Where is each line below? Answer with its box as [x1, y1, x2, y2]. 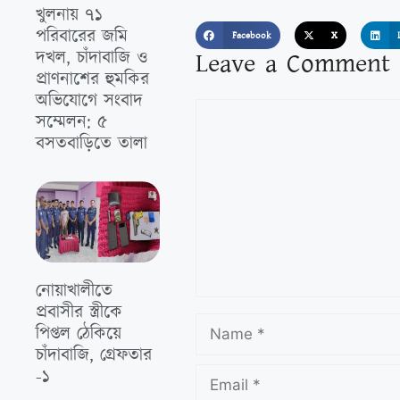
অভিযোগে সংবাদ [36, 87, 143, 113]
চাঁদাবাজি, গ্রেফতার [36, 343, 152, 369]
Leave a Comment [195, 46, 390, 83]
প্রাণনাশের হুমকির [36, 66, 149, 92]
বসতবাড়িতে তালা [36, 130, 147, 156]
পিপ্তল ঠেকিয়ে [36, 321, 121, 347]
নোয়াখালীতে [36, 279, 112, 304]
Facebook [231, 28, 271, 42]
